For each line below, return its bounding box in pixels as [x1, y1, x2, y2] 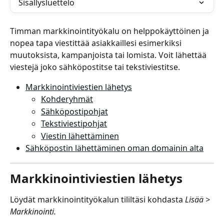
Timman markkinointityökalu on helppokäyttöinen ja [10, 25, 211, 36]
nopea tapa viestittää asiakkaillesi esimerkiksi [10, 37, 183, 48]
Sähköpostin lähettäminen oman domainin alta [25, 142, 203, 154]
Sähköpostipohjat [41, 105, 108, 117]
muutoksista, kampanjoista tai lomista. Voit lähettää [10, 49, 208, 60]
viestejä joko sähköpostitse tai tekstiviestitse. [10, 61, 180, 72]
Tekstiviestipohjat [41, 118, 107, 129]
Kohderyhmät [41, 93, 93, 105]
